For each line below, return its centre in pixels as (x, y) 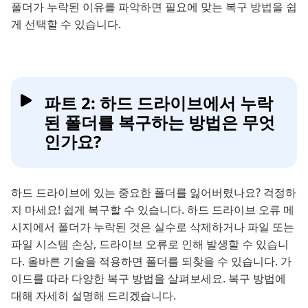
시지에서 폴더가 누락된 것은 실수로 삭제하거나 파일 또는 (153, 227)
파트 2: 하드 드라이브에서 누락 (158, 103)
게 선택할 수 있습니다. (66, 24)
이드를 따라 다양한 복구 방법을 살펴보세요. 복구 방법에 (148, 279)
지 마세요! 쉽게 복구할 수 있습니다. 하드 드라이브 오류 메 (153, 210)
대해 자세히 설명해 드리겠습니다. (93, 296)
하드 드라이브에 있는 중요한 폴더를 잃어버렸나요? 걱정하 (154, 193)
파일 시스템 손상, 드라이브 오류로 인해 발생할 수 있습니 (150, 244)
